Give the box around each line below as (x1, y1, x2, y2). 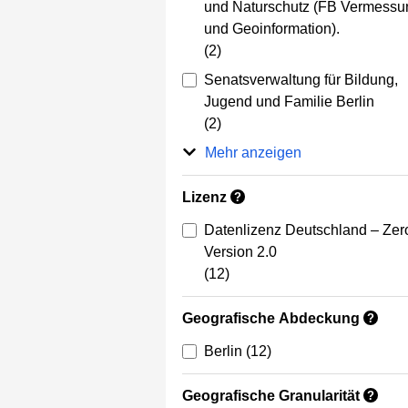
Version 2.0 (204, 244, 277, 260)
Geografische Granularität (182, 388, 360, 404)
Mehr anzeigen (204, 145, 301, 161)
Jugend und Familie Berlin (204, 94, 374, 110)
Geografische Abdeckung (182, 311, 360, 327)
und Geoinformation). (204, 21, 340, 37)
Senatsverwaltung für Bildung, (204, 72, 398, 88)
